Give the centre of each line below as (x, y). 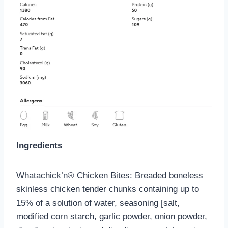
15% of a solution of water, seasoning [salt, (98, 203)
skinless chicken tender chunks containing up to (108, 189)
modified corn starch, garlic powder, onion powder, (112, 216)
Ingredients (39, 145)
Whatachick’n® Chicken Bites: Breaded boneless (110, 175)
